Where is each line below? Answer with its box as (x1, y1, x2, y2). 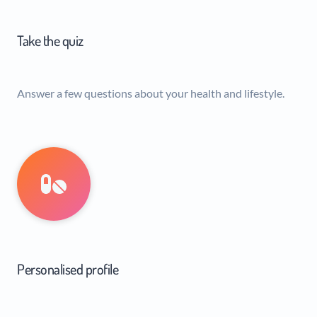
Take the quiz (17, 31, 83, 50)
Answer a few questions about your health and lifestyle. (17, 86, 284, 100)
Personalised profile (17, 259, 118, 278)
